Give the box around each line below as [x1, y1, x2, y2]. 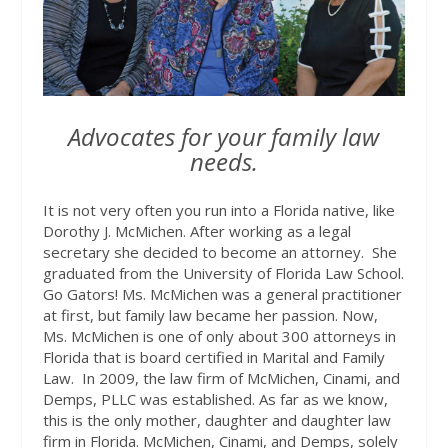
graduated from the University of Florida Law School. [42, 262, 404, 283]
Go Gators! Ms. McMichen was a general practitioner [42, 283, 402, 304]
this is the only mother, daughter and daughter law [42, 409, 391, 430]
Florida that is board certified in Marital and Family [42, 346, 385, 367]
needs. [189, 144, 258, 178]
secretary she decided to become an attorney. [42, 241, 364, 262]
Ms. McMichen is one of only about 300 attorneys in [42, 325, 396, 346]
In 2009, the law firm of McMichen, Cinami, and [81, 367, 400, 388]
